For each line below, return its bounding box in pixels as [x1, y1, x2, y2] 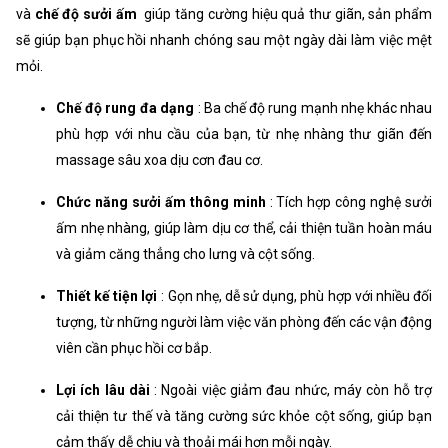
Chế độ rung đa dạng [56, 99, 194, 116]
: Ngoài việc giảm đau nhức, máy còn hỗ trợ [154, 381, 432, 398]
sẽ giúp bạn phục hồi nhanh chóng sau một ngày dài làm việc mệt [16, 31, 432, 48]
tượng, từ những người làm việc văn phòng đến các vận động [56, 313, 432, 330]
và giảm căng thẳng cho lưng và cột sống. [56, 245, 315, 262]
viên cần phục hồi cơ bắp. [56, 339, 212, 356]
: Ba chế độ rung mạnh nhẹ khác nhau [197, 99, 433, 116]
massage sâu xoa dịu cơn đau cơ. [56, 151, 263, 168]
